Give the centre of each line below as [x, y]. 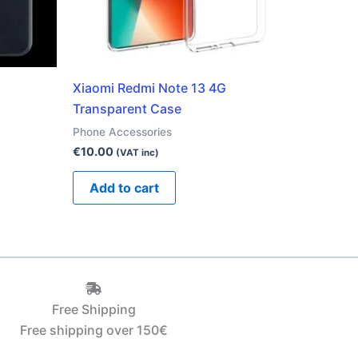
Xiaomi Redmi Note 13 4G [149, 88]
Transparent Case [127, 109]
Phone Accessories [122, 132]
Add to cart [124, 188]
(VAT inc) [137, 152]
